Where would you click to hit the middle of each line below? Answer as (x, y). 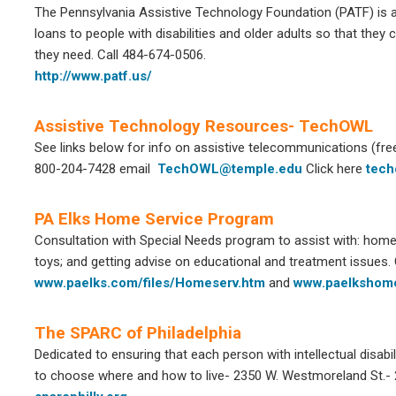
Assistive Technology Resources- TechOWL (204, 126)
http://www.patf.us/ (93, 76)
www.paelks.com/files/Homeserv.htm (150, 283)
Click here (336, 169)
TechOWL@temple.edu (232, 169)
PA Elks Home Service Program (154, 219)
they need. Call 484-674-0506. (120, 55)
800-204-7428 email (96, 169)
